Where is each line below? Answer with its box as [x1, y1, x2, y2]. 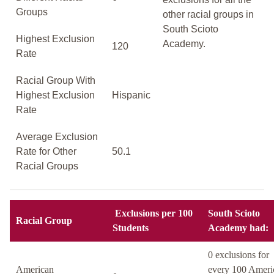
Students [113, 223, 149, 234]
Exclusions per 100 [113, 208, 193, 219]
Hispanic [112, 90, 150, 101]
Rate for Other [16, 146, 76, 157]
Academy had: [208, 223, 268, 234]
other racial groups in [163, 9, 254, 20]
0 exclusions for [208, 250, 269, 261]
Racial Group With [16, 75, 95, 86]
